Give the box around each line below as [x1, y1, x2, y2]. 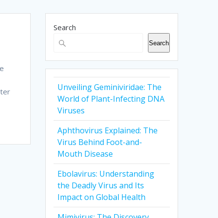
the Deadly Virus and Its [57, 180, 145, 191]
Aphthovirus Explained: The [57, 125, 158, 136]
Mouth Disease [57, 148, 113, 160]
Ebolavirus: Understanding [57, 168, 155, 180]
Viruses [57, 105, 85, 116]
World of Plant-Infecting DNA [57, 93, 165, 105]
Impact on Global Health [57, 192, 146, 203]
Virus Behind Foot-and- [57, 137, 143, 148]
